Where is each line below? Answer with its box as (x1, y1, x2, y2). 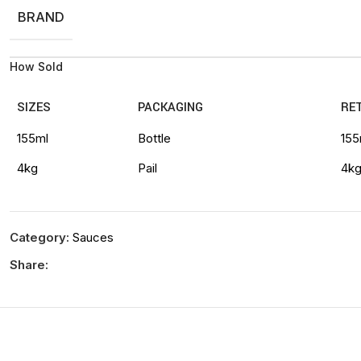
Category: (10, 230, 70, 245)
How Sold (10, 60, 64, 73)
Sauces (73, 230, 114, 245)
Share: (10, 257, 49, 272)
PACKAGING (137, 99, 203, 116)
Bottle (137, 131, 171, 146)
